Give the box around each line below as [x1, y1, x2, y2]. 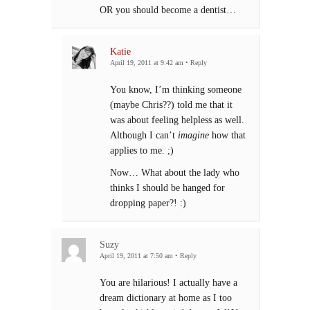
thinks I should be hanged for [110, 182, 225, 194]
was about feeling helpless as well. [110, 114, 244, 126]
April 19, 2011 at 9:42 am [110, 59, 183, 67]
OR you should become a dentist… [100, 4, 236, 16]
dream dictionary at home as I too [100, 292, 232, 304]
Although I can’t [110, 129, 178, 141]
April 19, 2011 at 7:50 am [100, 252, 173, 260]
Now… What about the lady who [110, 167, 239, 179]
